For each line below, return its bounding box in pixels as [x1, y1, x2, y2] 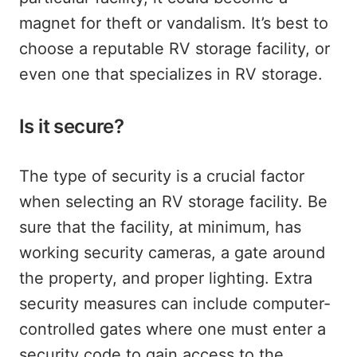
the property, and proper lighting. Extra [19, 269, 312, 288]
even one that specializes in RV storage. [19, 65, 323, 84]
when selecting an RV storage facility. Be [19, 192, 328, 211]
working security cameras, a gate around [19, 243, 325, 262]
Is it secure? [19, 115, 124, 138]
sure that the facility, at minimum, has [19, 218, 301, 237]
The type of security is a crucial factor [19, 167, 304, 186]
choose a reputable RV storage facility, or [19, 39, 330, 58]
